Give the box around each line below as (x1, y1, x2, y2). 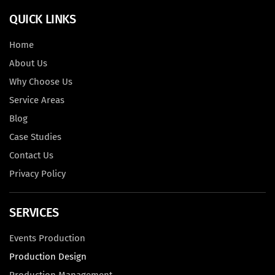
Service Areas (9, 95, 64, 106)
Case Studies (9, 131, 61, 143)
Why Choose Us (9, 76, 72, 88)
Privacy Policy (9, 168, 66, 180)
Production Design (9, 251, 87, 263)
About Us (9, 58, 47, 69)
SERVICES (9, 205, 59, 220)
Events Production (9, 233, 85, 244)
